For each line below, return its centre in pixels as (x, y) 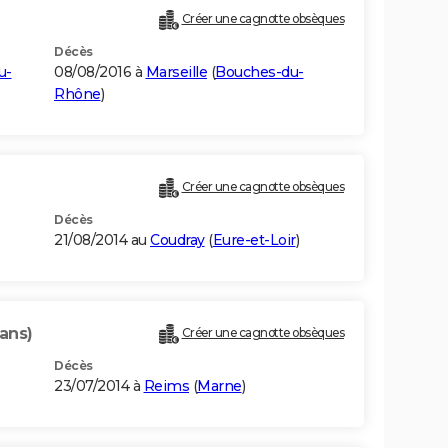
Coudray (177, 240)
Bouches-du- (259, 72)
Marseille (176, 72)
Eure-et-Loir (254, 240)
